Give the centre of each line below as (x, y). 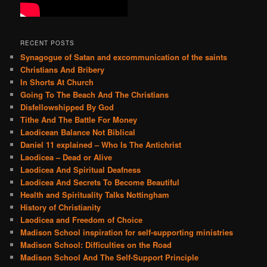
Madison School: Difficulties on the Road (96, 244)
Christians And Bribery (63, 69)
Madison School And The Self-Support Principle (110, 257)
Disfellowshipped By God (67, 107)
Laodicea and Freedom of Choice (82, 219)
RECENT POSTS (48, 43)
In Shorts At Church (57, 82)
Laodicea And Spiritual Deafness (81, 169)
